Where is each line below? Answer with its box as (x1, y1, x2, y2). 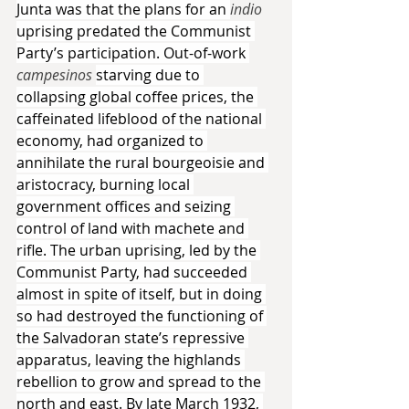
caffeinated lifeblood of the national (16, 108, 266, 129)
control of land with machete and (16, 217, 248, 238)
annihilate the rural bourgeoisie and (16, 152, 268, 173)
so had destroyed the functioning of (16, 305, 267, 326)
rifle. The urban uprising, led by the (16, 239, 260, 260)
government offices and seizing (16, 195, 235, 216)
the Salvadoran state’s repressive (16, 327, 248, 348)
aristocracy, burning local (16, 173, 194, 194)
